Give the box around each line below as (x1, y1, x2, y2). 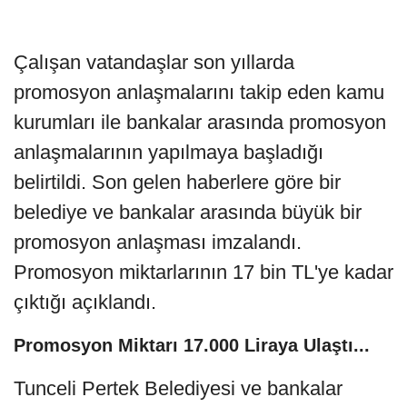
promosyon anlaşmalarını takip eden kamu (14, 81, 384, 104)
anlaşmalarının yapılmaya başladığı (14, 141, 323, 164)
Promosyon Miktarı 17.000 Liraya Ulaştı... (14, 335, 370, 356)
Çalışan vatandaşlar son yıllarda (14, 51, 294, 74)
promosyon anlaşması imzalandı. (14, 231, 302, 254)
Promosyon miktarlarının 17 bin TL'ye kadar (14, 261, 393, 284)
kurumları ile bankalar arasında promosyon (14, 111, 386, 134)
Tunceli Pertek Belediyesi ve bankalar (14, 377, 342, 401)
